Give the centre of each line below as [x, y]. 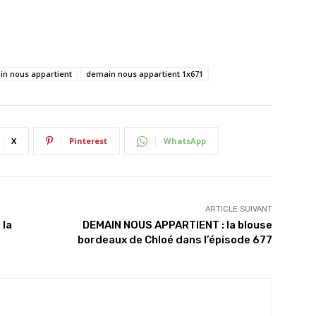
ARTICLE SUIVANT [238, 209]
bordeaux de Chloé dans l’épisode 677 [175, 240]
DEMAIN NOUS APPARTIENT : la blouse [177, 225]
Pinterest [88, 141]
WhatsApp [185, 141]
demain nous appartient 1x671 [145, 74]
